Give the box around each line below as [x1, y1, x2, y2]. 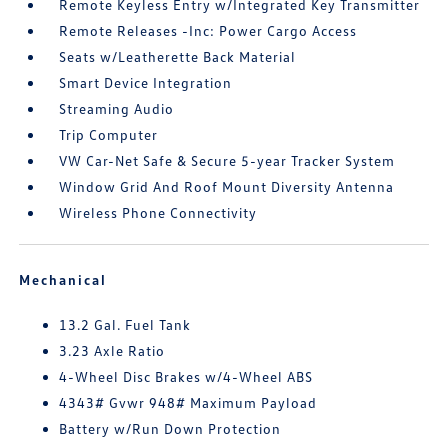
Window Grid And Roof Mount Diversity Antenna [59, 178, 395, 195]
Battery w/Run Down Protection [59, 420, 282, 437]
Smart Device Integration [59, 74, 233, 91]
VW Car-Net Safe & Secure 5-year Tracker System [59, 152, 396, 169]
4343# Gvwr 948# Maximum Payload [59, 394, 318, 411]
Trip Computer [59, 126, 159, 143]
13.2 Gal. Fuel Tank [59, 316, 192, 333]
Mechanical [19, 271, 108, 288]
